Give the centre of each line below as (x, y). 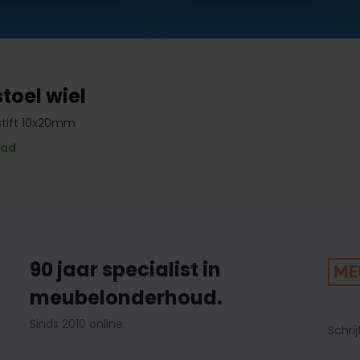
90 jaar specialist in (125, 270)
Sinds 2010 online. (77, 324)
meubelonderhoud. (126, 298)
